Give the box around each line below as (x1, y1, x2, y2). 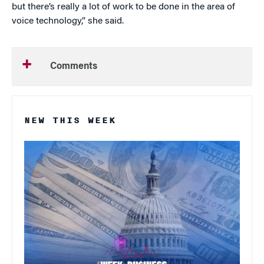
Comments (50, 62, 97, 71)
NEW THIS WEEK (24, 114, 116, 127)
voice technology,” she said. (12, 16, 124, 26)
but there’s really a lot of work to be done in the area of (12, 2, 235, 12)
